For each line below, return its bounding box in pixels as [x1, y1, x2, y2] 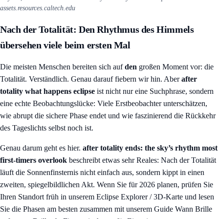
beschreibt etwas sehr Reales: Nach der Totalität [67, 156, 216, 165]
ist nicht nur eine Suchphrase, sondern [95, 87, 214, 96]
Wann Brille [175, 205, 212, 214]
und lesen [183, 193, 214, 201]
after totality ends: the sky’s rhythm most [83, 144, 218, 153]
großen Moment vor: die [137, 63, 214, 71]
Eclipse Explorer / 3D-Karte [96, 193, 183, 201]
